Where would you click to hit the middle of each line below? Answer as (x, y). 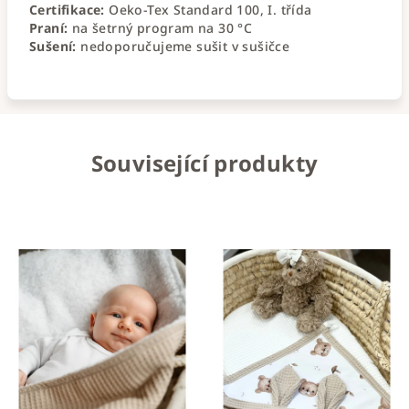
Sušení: (53, 46)
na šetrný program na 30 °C (160, 27)
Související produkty (204, 163)
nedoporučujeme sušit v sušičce (183, 46)
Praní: (49, 27)
